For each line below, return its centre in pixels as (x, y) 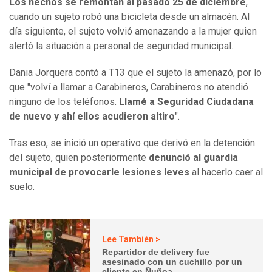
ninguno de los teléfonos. (64, 102)
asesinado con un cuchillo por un (172, 261)
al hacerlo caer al (226, 172)
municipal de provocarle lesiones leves (99, 172)
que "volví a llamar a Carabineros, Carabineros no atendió (129, 87)
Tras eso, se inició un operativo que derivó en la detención (132, 143)
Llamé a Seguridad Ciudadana (186, 102)
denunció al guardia (193, 158)
